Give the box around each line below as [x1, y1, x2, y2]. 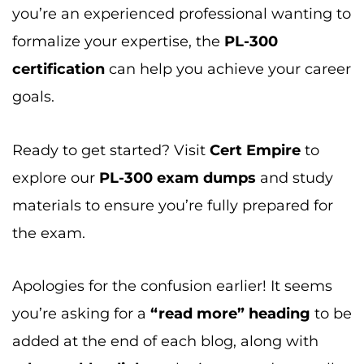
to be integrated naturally [153, 230, 343, 248]
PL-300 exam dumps [99, 38, 256, 57]
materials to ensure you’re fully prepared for [12, 66, 333, 84]
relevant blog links [12, 230, 153, 248]
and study [256, 38, 333, 57]
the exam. [12, 93, 85, 112]
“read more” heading [150, 175, 310, 193]
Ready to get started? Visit [12, 11, 210, 29]
